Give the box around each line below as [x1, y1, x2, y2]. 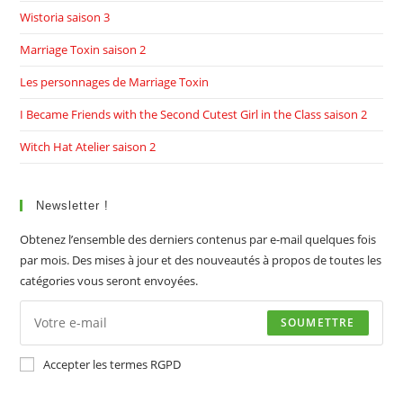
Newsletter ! [36, 198, 110, 212]
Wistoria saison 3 [20, 8, 111, 25]
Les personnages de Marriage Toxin [20, 73, 210, 90]
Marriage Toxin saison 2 [20, 40, 147, 58]
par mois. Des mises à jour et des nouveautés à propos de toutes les [20, 251, 382, 268]
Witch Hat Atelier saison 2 [20, 138, 157, 155]
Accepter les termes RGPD [43, 355, 182, 372]
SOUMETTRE [280, 314, 355, 330]
